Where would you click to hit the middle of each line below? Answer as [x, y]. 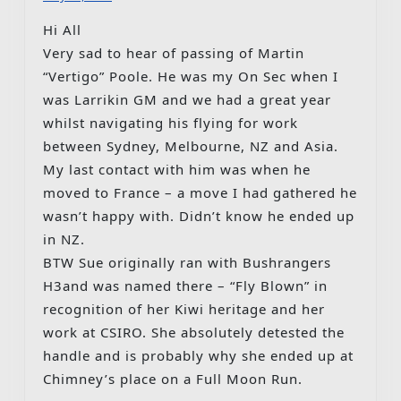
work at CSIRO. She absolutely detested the [194, 332]
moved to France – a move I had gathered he [200, 192]
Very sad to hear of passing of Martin [174, 52]
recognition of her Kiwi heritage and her [184, 308]
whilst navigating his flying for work [171, 122]
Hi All [68, 29]
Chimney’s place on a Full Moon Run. [173, 378]
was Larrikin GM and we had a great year [187, 99]
